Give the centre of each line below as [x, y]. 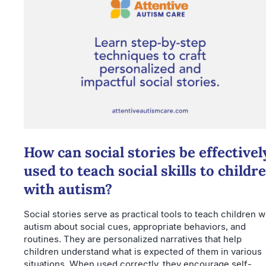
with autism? [68, 189]
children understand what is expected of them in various [143, 252]
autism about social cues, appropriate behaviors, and [135, 227]
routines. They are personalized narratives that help [133, 239]
